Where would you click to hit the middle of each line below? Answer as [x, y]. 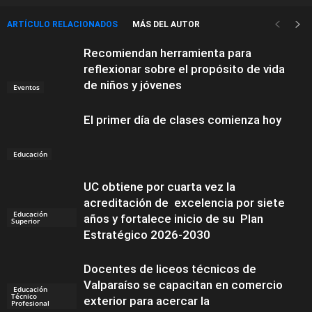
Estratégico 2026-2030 [148, 235]
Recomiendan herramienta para [167, 53]
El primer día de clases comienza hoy [182, 120]
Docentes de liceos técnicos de [170, 269]
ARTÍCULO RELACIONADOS [62, 24]
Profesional [30, 303]
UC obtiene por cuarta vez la [159, 187]
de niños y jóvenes [133, 85]
